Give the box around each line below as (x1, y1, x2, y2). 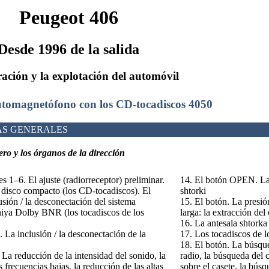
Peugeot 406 (19, 7, 118, 28)
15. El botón (180, 196, 227, 207)
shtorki (180, 185, 206, 196)
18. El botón (180, 239, 227, 250)
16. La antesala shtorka (180, 217, 267, 228)
